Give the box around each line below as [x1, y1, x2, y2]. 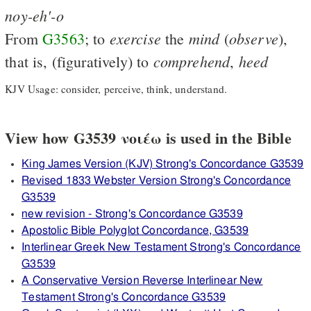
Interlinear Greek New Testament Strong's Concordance [22, 242, 301, 253]
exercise [109, 27, 161, 49]
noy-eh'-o [5, 4, 64, 26]
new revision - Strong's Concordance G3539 [22, 208, 243, 220]
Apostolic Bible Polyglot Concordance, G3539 [22, 225, 249, 237]
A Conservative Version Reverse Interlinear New [22, 275, 263, 287]
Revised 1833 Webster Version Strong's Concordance [22, 175, 292, 187]
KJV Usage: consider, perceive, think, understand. [5, 82, 228, 96]
